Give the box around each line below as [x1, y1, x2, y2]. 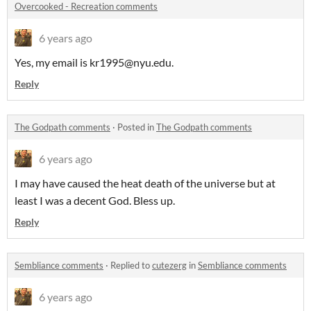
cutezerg [152, 260, 187, 271]
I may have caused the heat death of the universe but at [15, 176, 276, 190]
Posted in [117, 121, 156, 133]
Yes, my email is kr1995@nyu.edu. [15, 56, 174, 69]
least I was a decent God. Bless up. [15, 194, 177, 208]
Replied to [110, 260, 152, 271]
